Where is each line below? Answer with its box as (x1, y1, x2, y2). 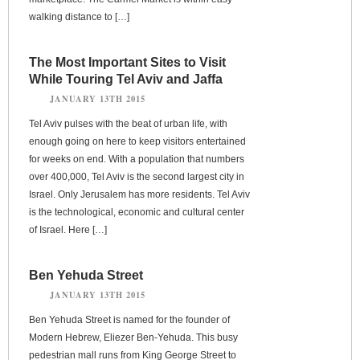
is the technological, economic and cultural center (29, 206, 244, 218)
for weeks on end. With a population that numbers (29, 153, 244, 165)
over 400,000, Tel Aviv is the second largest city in (29, 170, 244, 182)
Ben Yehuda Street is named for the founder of (29, 313, 230, 325)
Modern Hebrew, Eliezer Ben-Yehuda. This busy (29, 331, 238, 343)
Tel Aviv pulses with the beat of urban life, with (29, 117, 227, 129)
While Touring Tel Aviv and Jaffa (29, 72, 223, 86)
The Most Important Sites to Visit (29, 55, 226, 69)
